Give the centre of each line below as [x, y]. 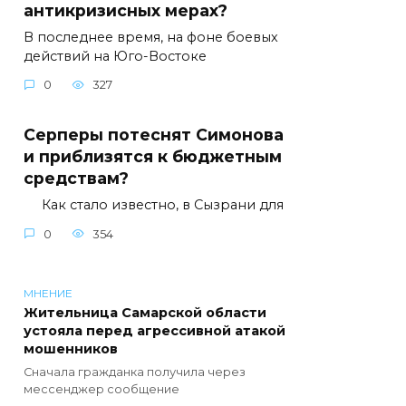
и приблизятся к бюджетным [153, 156]
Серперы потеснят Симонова [154, 134]
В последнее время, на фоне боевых [151, 37]
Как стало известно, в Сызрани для [154, 205]
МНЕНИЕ [48, 294]
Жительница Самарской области [145, 313]
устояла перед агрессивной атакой [155, 331]
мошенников [71, 349]
